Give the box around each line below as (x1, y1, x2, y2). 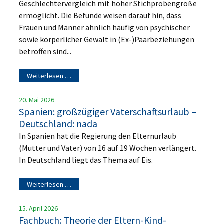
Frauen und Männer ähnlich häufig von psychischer (19, 22, 190, 32)
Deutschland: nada (19, 117, 98, 130)
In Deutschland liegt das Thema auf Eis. (19, 154, 153, 165)
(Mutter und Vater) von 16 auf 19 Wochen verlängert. (19, 142, 197, 153)
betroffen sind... (19, 46, 72, 56)
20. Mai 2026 (19, 95, 55, 104)
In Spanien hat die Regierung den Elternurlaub (19, 130, 177, 141)
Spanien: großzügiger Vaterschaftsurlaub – (19, 105, 197, 118)
